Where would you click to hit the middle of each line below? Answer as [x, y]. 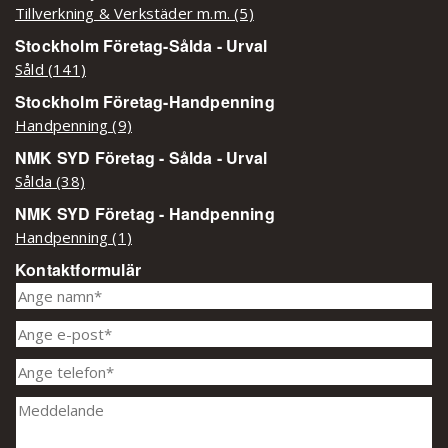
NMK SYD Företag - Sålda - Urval [141, 157]
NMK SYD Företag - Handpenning [145, 213]
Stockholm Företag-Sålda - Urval [141, 45]
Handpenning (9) [73, 124]
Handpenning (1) [73, 236]
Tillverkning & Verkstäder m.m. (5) [134, 12]
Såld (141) [50, 68]
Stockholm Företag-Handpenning [145, 101]
